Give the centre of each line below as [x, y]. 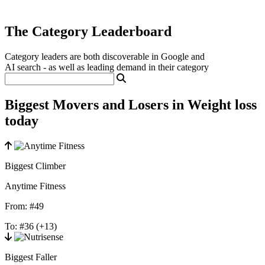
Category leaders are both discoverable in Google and [105, 56]
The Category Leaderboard [88, 31]
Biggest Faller [31, 257]
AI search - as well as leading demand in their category [107, 67]
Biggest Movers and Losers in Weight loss [131, 104]
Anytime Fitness [35, 186]
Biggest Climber [35, 166]
